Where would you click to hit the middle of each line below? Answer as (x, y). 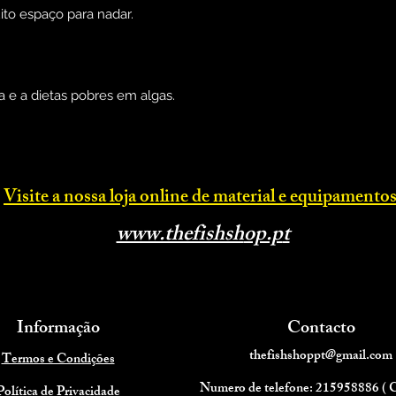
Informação (58, 330)
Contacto (321, 330)
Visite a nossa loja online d (103, 199)
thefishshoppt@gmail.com (321, 357)
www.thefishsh (180, 236)
